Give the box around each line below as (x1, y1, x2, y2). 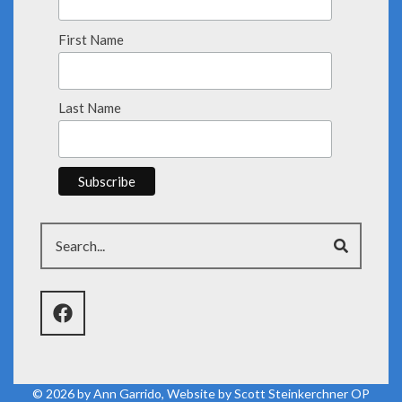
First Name (58, 31, 124, 48)
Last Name (58, 100, 121, 117)
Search (40, 223, 81, 240)
